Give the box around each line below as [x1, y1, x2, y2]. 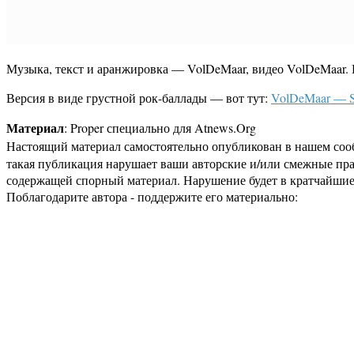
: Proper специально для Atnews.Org [64, 119, 256, 137]
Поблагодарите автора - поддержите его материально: [6, 188, 298, 205]
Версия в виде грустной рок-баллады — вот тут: [6, 89, 271, 107]
